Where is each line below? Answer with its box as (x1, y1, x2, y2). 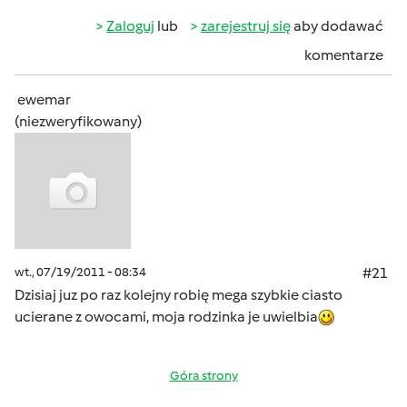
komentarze (304, 46, 383, 64)
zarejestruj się (201, 17, 291, 35)
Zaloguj (106, 17, 154, 35)
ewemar (17, 91, 71, 108)
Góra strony (169, 368, 238, 383)
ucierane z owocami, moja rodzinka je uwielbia (15, 308, 318, 325)
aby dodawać (291, 17, 383, 35)
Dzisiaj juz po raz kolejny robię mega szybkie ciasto (15, 286, 342, 303)
